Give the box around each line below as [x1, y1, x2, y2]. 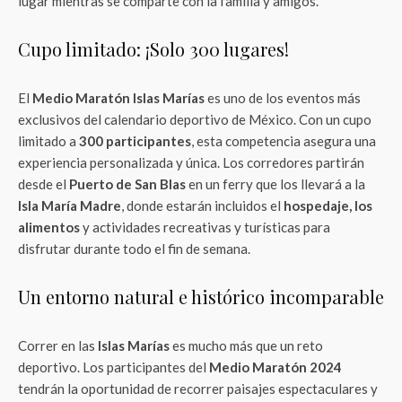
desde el [18, 176, 69, 192]
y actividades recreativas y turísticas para [80, 219, 330, 235]
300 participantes [79, 133, 191, 149]
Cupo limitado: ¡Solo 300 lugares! [18, 37, 289, 61]
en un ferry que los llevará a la [186, 176, 365, 192]
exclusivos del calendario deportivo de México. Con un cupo [18, 111, 371, 127]
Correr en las [18, 337, 98, 354]
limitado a [18, 133, 79, 149]
